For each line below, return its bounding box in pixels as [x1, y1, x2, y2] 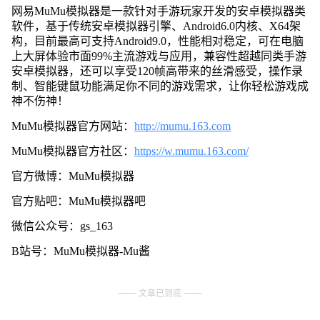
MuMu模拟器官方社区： [11, 144, 134, 157]
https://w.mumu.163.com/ [134, 144, 249, 157]
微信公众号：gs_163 [11, 219, 113, 232]
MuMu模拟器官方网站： [11, 119, 134, 132]
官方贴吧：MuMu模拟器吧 [11, 194, 146, 207]
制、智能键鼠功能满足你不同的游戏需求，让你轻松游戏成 [11, 79, 309, 92]
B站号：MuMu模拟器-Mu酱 [11, 244, 150, 257]
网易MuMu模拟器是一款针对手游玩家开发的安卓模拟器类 [11, 4, 306, 17]
